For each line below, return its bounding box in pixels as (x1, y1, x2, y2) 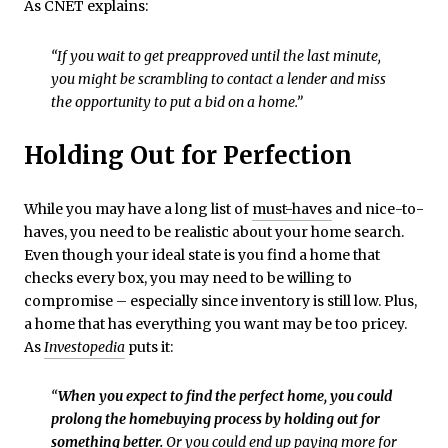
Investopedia (44, 337, 125, 356)
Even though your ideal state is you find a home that (24, 245, 380, 264)
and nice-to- (332, 199, 424, 218)
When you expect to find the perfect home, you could (57, 387, 392, 406)
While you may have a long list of (24, 199, 252, 218)
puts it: (125, 337, 173, 356)
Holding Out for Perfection (24, 140, 352, 172)
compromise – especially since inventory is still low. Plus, (24, 291, 417, 310)
